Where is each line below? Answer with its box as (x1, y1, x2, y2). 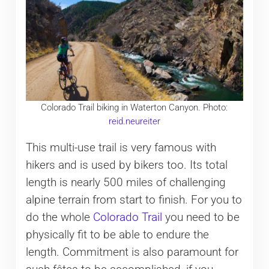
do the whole (25, 211, 93, 225)
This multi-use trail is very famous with (25, 141, 216, 155)
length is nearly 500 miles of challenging (25, 176, 226, 190)
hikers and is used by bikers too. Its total (25, 159, 228, 172)
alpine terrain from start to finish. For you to (25, 193, 242, 207)
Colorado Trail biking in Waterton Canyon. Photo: (41, 101, 228, 113)
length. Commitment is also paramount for (25, 246, 238, 259)
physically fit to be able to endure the (25, 228, 209, 242)
